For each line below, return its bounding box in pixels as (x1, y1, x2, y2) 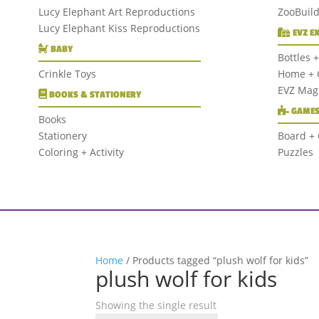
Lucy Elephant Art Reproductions (38, 4, 195, 19)
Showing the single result (95, 298, 217, 312)
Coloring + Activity (38, 145, 124, 159)
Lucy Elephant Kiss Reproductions (38, 21, 200, 35)
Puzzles (277, 145, 313, 159)
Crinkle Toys (38, 66, 96, 80)
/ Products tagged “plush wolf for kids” (123, 253, 309, 267)
